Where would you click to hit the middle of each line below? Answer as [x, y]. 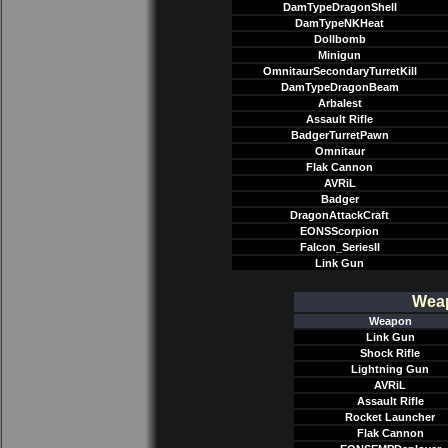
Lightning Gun [390, 369]
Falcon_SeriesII [339, 247]
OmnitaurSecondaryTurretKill [339, 71]
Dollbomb [339, 39]
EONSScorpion [339, 231]
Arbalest [339, 103]
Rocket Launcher [390, 417]
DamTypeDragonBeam [339, 87]
